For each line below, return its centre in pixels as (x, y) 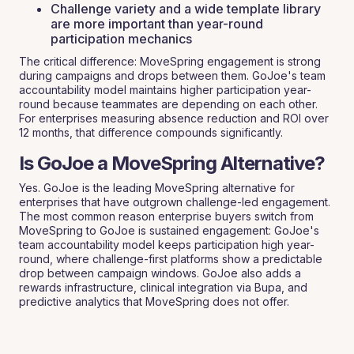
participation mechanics (121, 39)
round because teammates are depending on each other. (168, 104)
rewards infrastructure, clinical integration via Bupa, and (163, 287)
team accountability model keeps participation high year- (167, 245)
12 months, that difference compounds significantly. (151, 132)
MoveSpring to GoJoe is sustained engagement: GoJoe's (169, 230)
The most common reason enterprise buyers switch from (166, 216)
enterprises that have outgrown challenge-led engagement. (175, 202)
